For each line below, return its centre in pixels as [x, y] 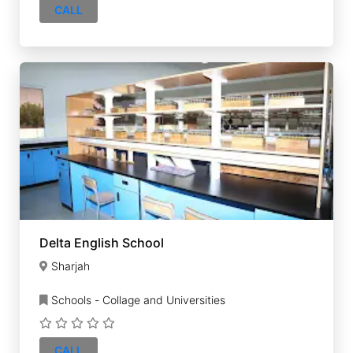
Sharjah [71, 266]
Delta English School [102, 243]
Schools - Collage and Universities [137, 300]
